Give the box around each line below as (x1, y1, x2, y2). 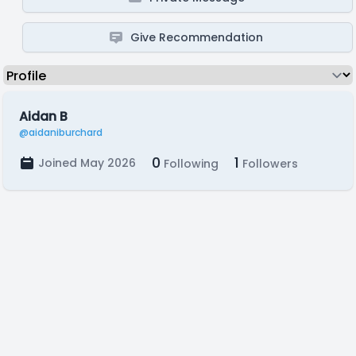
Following (161, 156, 219, 172)
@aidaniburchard (19, 126, 103, 139)
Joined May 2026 (38, 155, 136, 171)
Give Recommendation (130, 29, 264, 45)
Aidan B (19, 107, 68, 126)
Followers (239, 156, 298, 172)
